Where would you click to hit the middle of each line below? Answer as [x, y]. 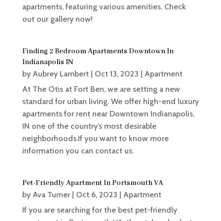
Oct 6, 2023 [96, 195]
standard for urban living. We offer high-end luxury [110, 102]
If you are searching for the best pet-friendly [99, 210]
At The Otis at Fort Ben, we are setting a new [101, 89]
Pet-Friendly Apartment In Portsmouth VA [92, 183]
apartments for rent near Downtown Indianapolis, [108, 114]
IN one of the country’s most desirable [89, 126]
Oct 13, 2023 [116, 74]
